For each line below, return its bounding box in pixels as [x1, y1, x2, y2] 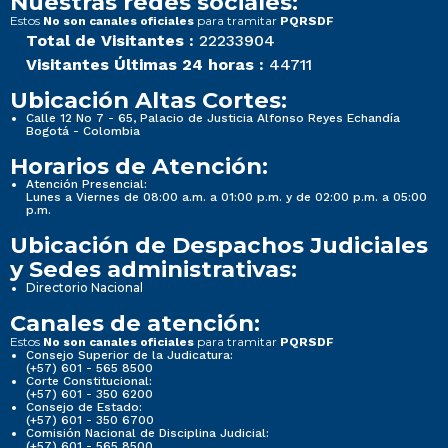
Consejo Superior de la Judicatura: [26, 348, 233, 363]
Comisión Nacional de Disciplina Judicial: [26, 426, 269, 441]
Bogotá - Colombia [26, 124, 140, 139]
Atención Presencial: [26, 177, 147, 192]
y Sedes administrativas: [10, 255, 297, 284]
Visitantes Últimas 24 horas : [26, 55, 264, 75]
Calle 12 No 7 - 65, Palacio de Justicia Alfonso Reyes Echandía [26, 111, 400, 126]
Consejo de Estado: [26, 400, 142, 415]
